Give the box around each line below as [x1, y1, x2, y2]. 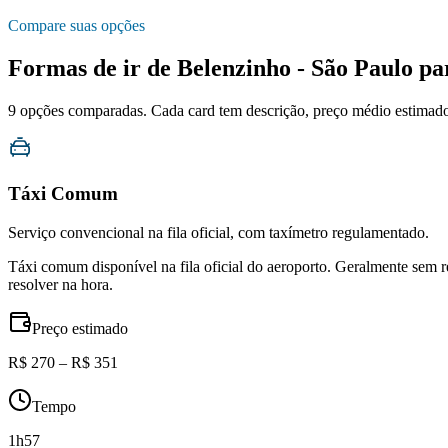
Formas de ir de [8, 55, 177, 82]
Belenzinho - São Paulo [177, 55, 413, 82]
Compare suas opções [8, 17, 145, 35]
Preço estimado [32, 319, 128, 337]
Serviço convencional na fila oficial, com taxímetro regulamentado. [8, 223, 429, 241]
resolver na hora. [8, 275, 113, 293]
